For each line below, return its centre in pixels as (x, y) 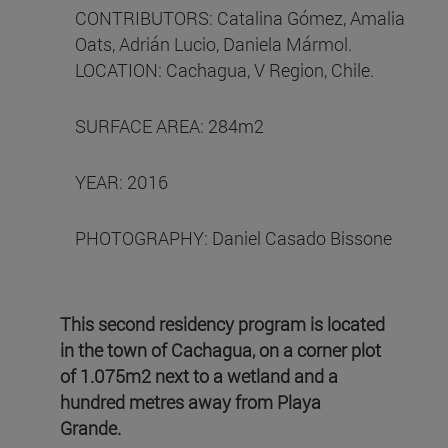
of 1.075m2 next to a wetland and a (199, 375)
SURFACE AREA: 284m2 (171, 125)
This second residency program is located (222, 323)
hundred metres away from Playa (190, 401)
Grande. (92, 427)
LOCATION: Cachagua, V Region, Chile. (226, 69)
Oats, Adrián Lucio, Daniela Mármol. (213, 43)
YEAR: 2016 (123, 181)
